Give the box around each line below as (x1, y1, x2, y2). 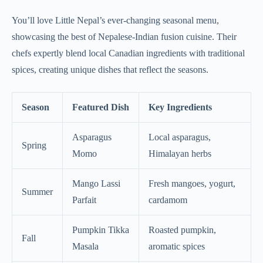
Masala (72, 241, 99, 251)
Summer (22, 186, 53, 197)
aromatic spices (149, 241, 205, 251)
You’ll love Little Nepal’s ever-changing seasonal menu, (12, 15, 219, 25)
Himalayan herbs (149, 148, 211, 159)
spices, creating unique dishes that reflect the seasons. (12, 64, 208, 75)
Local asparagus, (149, 131, 211, 142)
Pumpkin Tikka (72, 224, 129, 235)
